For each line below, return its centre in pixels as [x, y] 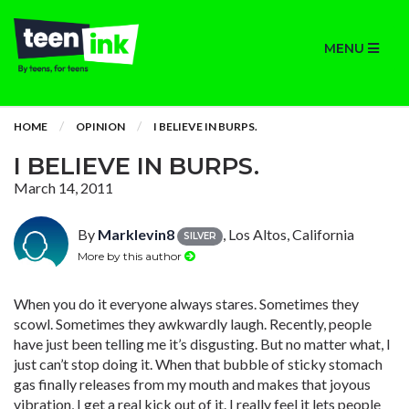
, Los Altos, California [288, 234]
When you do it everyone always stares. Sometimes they [186, 304]
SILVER [200, 236]
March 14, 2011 [63, 188]
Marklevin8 [136, 234]
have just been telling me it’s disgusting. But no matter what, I [202, 344]
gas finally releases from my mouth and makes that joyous [192, 384]
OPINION [100, 126]
